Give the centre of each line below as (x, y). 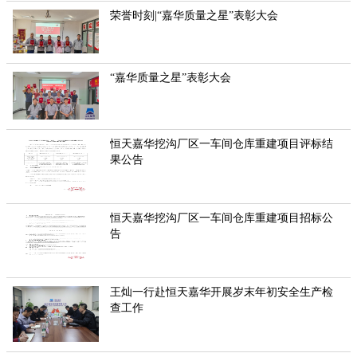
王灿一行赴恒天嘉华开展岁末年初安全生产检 (222, 292)
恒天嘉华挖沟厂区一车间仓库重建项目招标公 (222, 218)
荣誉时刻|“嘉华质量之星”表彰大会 (194, 16)
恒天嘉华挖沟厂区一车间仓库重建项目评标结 (222, 144)
